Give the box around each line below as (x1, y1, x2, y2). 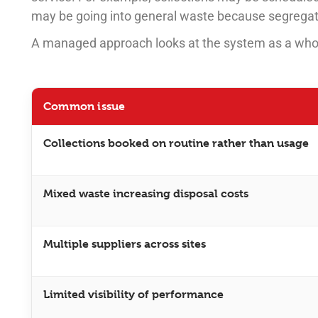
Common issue (43, 99, 126, 114)
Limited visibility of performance (43, 287, 224, 302)
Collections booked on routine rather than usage (43, 136, 309, 150)
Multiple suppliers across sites (43, 237, 206, 251)
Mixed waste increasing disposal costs (43, 187, 248, 201)
